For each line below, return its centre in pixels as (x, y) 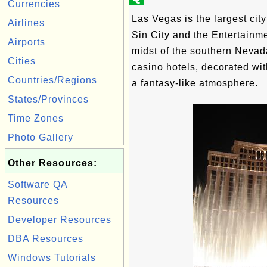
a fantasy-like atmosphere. (195, 83)
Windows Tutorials (52, 258)
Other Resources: (52, 163)
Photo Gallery (41, 137)
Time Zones (36, 118)
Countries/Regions (52, 80)
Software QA (38, 184)
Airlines (26, 23)
